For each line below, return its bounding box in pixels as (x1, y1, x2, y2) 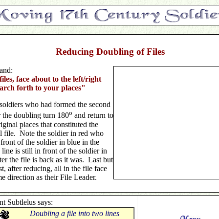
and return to (72, 111, 113, 120)
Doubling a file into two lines (30, 209, 119, 218)
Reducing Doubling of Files (55, 46, 165, 57)
